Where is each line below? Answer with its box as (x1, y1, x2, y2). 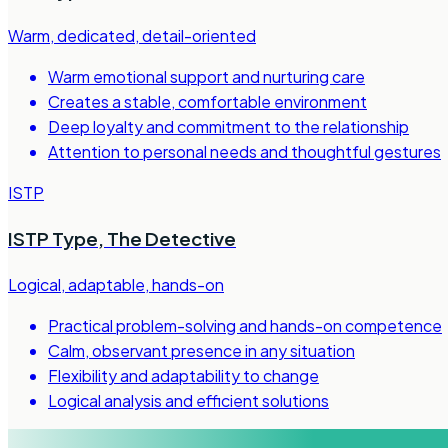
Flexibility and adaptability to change (48, 364, 319, 386)
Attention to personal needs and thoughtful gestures (48, 141, 441, 163)
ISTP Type (8, 226, 98, 250)
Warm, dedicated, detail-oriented (8, 25, 256, 47)
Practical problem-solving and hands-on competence (48, 314, 442, 336)
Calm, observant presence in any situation (48, 339, 355, 361)
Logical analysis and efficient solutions (48, 389, 329, 411)
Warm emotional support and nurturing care (48, 66, 365, 88)
